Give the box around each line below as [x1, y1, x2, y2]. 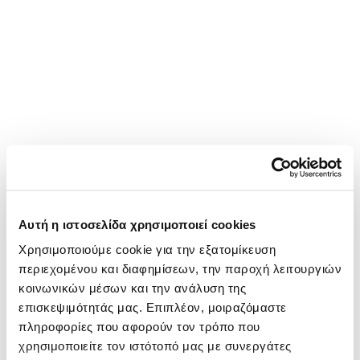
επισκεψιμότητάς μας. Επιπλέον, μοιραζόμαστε [18, 300, 287, 314]
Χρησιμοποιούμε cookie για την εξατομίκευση [18, 242, 276, 256]
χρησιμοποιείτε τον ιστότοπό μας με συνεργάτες [18, 338, 292, 353]
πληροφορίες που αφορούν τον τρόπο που [18, 319, 260, 333]
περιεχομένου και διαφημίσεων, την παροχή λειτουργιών [18, 261, 342, 276]
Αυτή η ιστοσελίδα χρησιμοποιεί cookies [18, 217, 256, 231]
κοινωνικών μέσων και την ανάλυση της [18, 280, 246, 295]
